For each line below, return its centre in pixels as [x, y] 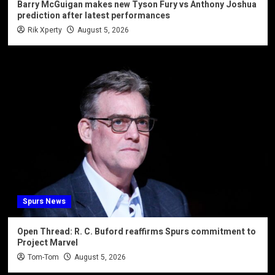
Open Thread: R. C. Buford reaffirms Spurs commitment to [136, 231]
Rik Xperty [45, 30]
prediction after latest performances [93, 15]
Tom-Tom [43, 257]
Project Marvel [47, 242]
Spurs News [44, 201]
